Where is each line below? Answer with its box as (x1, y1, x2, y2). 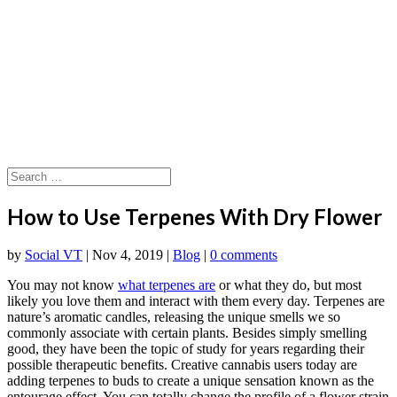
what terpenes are (118, 276, 215, 292)
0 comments (210, 246, 277, 262)
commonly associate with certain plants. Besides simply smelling (7, 324, 367, 340)
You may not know (7, 276, 118, 292)
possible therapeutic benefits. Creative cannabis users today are (7, 356, 357, 372)
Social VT (25, 246, 82, 262)
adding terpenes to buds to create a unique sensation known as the (7, 372, 374, 388)
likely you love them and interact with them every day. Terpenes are (7, 292, 385, 308)
